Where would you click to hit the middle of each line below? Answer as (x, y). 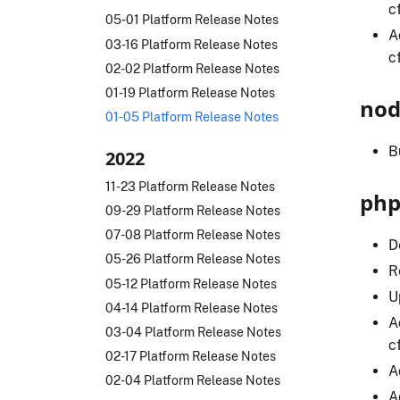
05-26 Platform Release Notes (193, 259)
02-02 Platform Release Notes (192, 68)
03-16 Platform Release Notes (192, 44)
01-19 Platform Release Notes (190, 92)
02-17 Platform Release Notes (191, 356)
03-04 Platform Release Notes (193, 331)
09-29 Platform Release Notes (193, 211)
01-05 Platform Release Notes (192, 117)
